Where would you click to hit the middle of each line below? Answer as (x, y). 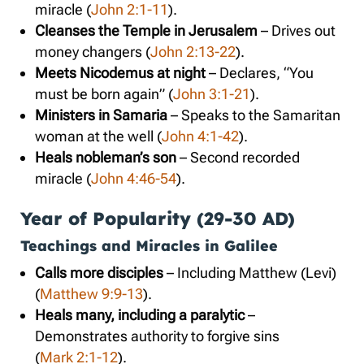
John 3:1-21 (212, 93)
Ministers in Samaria (101, 115)
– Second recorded (238, 157)
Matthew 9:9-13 (91, 293)
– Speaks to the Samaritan (254, 115)
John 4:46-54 (134, 178)
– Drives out (297, 30)
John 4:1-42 (200, 136)
